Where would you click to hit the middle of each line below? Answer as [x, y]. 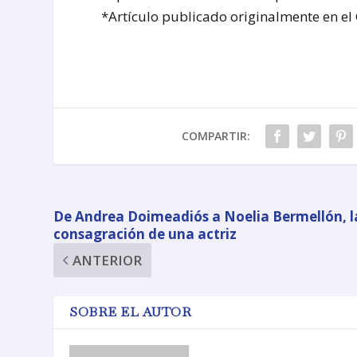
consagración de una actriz [145, 233]
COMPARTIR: [216, 135]
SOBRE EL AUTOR [131, 312]
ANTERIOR [108, 260]
